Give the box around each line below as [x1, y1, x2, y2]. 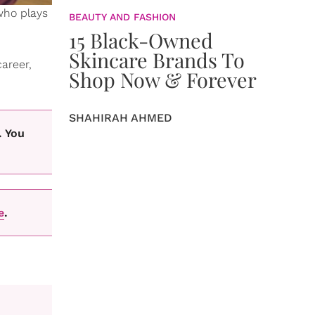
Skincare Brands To [69, 46, 245, 73]
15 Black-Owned [69, 27, 213, 53]
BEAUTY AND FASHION [69, 11, 176, 22]
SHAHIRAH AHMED [69, 111, 172, 124]
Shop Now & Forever [69, 66, 257, 93]
